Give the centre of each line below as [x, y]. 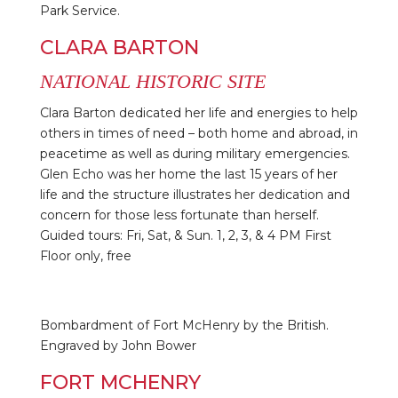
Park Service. [80, 10]
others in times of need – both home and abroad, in [199, 133]
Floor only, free [85, 255]
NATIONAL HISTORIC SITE [152, 81]
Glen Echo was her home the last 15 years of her [188, 174]
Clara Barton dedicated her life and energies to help [199, 112]
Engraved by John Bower [118, 345]
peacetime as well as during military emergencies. [195, 153]
